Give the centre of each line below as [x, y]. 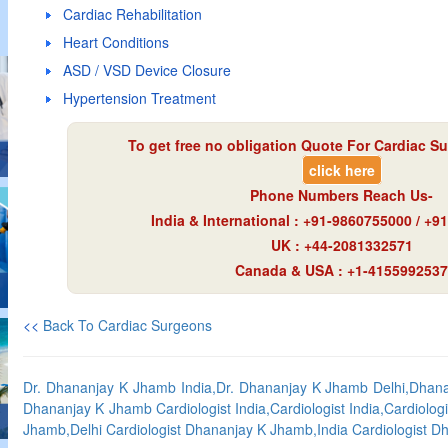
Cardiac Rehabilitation [132, 14]
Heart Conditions [116, 42]
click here [341, 170]
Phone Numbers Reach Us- [341, 195]
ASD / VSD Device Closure [147, 70]
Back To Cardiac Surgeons [127, 325]
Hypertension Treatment [139, 98]
